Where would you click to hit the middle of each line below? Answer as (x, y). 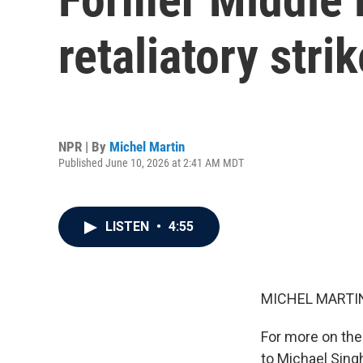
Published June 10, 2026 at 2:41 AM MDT (151, 162)
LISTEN (129, 226)
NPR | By (84, 146)
